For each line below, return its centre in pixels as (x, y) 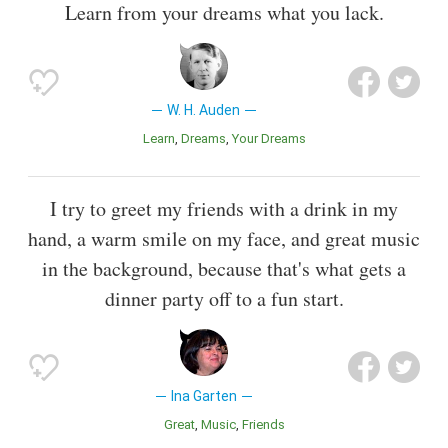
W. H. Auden (204, 110)
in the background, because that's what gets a (224, 268)
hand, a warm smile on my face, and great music (224, 238)
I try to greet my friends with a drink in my (224, 208)
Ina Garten (203, 395)
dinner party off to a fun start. (224, 298)
